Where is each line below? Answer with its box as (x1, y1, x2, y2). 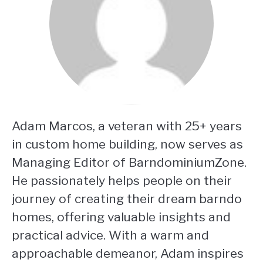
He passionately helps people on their (12, 173, 232, 188)
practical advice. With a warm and (12, 228, 209, 243)
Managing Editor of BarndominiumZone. (12, 155, 247, 170)
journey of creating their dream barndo (12, 191, 242, 207)
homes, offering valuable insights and (12, 210, 231, 225)
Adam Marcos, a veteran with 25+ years (12, 119, 242, 134)
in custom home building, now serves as (12, 137, 243, 152)
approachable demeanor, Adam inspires (12, 246, 244, 261)
